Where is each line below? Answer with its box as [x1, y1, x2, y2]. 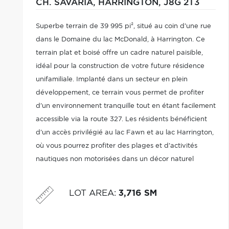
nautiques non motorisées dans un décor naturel [35, 156, 194, 163]
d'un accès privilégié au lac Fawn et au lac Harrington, [35, 129, 214, 136]
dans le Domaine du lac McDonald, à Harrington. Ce [35, 36, 205, 43]
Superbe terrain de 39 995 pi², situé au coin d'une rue [35, 23, 211, 30]
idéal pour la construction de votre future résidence [35, 63, 204, 70]
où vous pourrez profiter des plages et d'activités [35, 143, 197, 149]
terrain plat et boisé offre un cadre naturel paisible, [35, 50, 203, 56]
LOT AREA [68, 189, 114, 197]
